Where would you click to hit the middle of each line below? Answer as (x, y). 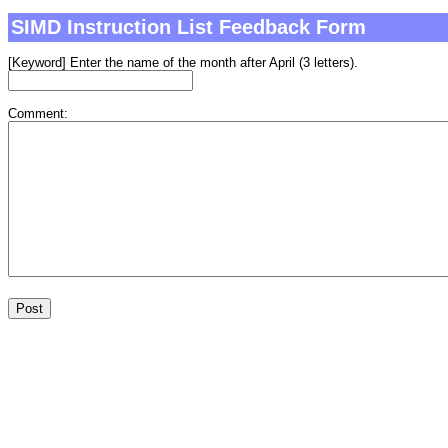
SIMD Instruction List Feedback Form (188, 27)
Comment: (38, 114)
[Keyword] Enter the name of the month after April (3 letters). (183, 63)
